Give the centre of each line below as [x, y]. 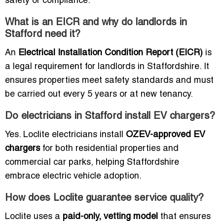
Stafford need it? [43, 35]
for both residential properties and [109, 149]
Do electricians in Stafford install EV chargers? [110, 117]
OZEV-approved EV [166, 135]
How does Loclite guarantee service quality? [104, 199]
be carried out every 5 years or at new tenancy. [99, 95]
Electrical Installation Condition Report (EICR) [110, 53]
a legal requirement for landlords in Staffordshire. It [107, 67]
